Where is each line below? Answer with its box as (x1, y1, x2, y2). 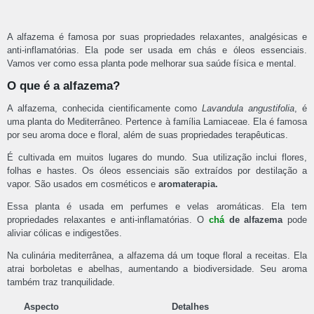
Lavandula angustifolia (202, 103, 295, 114)
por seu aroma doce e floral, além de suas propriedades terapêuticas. (7, 130, 288, 141)
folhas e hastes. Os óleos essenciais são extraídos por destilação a (7, 165, 307, 177)
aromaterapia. (158, 179, 218, 190)
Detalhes (172, 301, 209, 313)
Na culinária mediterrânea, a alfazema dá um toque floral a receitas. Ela (7, 250, 307, 261)
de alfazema (224, 214, 283, 226)
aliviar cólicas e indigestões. (7, 228, 122, 239)
